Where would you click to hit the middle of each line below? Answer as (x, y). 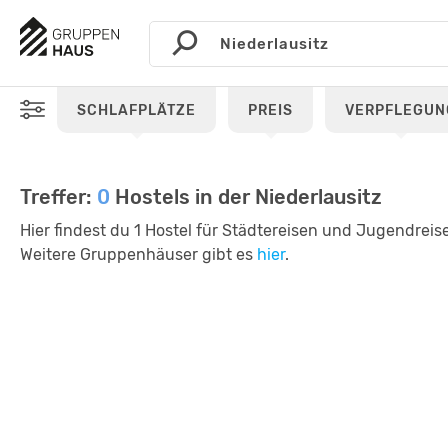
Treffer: (58, 197)
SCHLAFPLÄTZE (136, 110)
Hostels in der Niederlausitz (246, 197)
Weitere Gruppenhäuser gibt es (138, 254)
